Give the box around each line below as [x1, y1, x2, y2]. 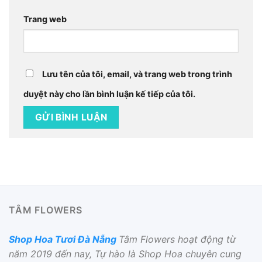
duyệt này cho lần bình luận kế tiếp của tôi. [23, 89, 195, 99]
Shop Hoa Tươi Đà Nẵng [9, 233, 116, 246]
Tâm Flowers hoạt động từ [119, 233, 236, 246]
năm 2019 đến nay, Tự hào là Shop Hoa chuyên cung [9, 248, 242, 260]
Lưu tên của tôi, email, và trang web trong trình [42, 69, 232, 80]
